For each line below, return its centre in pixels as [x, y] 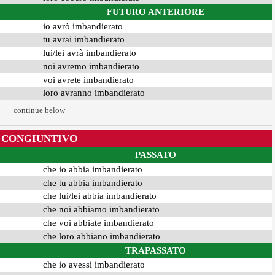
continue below [39, 110]
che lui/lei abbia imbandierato [99, 196]
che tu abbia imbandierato [92, 183]
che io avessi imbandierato [94, 265]
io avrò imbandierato [83, 26]
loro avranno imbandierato [94, 93]
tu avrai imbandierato [83, 40]
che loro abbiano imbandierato [101, 236]
